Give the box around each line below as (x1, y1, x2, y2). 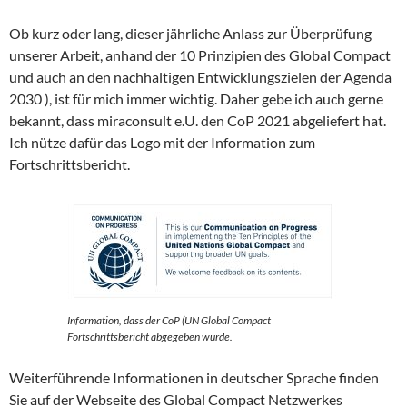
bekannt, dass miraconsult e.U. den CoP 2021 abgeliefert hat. (9, 111, 386, 129)
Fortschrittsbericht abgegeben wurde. (67, 329, 233, 343)
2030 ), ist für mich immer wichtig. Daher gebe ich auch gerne (9, 89, 383, 107)
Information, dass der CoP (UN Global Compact (67, 313, 271, 327)
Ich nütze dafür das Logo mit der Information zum (9, 133, 315, 151)
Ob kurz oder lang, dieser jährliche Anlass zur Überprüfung (9, 24, 372, 42)
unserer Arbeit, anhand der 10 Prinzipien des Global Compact (9, 45, 391, 64)
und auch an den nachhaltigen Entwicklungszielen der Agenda (9, 67, 392, 85)
